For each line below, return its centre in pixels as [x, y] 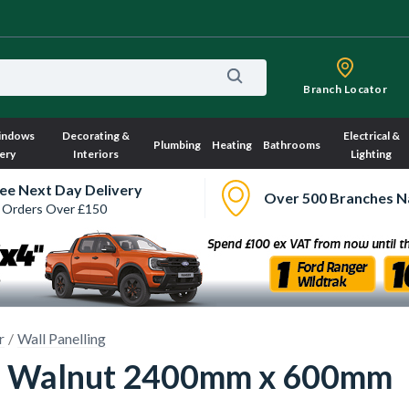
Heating [231, 145]
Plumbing [177, 145]
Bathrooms [291, 145]
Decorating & [96, 136]
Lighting [372, 154]
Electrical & [371, 136]
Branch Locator [345, 89]
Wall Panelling [62, 338]
